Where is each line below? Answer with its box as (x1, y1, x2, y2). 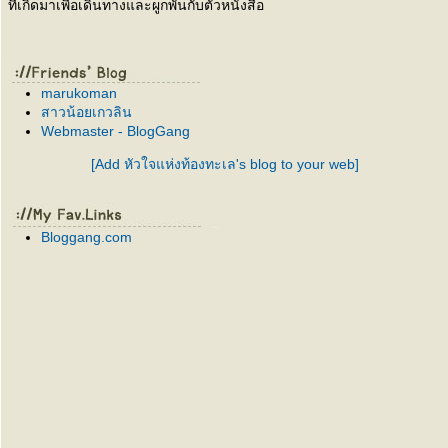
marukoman (41, 85, 117, 101)
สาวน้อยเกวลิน (41, 104, 132, 120)
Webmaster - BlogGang (41, 123, 190, 139)
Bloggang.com (41, 229, 132, 245)
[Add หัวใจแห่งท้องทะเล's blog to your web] (90, 156, 359, 172)
